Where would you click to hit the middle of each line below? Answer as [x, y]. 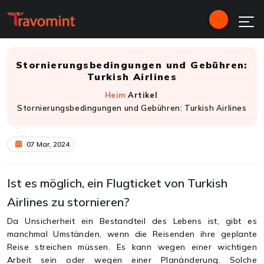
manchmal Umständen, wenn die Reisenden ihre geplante [132, 234]
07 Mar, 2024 [48, 144]
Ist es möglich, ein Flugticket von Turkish [117, 183]
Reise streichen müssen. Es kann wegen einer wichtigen [132, 247]
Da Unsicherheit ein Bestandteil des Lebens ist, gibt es [132, 221]
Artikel [143, 95]
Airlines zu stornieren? [68, 202]
